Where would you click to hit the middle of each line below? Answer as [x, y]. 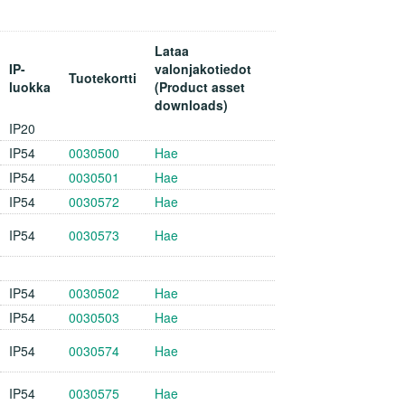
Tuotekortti [103, 77]
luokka [30, 86]
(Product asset [200, 86]
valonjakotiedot [203, 68]
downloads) [191, 104]
